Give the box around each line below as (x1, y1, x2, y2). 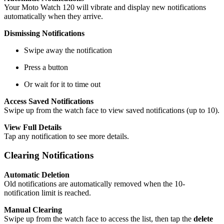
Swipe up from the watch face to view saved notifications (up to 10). (4, 105, 219, 114)
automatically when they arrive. (4, 11, 103, 20)
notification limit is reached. (4, 188, 91, 197)
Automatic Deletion (4, 170, 69, 179)
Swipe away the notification (24, 45, 112, 54)
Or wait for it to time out (24, 79, 100, 88)
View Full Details (4, 122, 61, 131)
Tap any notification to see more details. (4, 131, 129, 140)
